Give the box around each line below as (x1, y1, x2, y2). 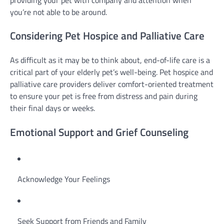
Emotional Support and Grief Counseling (10, 123, 188, 140)
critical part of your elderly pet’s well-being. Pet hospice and (10, 66, 213, 78)
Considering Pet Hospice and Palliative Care (10, 27, 204, 44)
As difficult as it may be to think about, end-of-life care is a (10, 54, 210, 66)
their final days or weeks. (10, 102, 95, 114)
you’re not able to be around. (10, 5, 107, 18)
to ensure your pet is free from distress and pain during (10, 90, 197, 102)
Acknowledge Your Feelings (17, 172, 110, 185)
